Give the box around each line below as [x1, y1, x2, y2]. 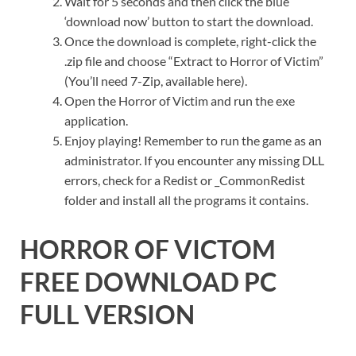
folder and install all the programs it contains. [64, 192, 308, 208]
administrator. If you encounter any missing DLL [64, 153, 324, 168]
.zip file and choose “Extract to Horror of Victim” [64, 53, 323, 69]
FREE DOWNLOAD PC [20, 266, 277, 298]
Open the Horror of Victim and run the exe [64, 93, 295, 109]
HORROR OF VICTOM [20, 234, 276, 265]
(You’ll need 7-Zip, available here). [64, 73, 247, 89]
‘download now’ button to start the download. [64, 14, 313, 29]
